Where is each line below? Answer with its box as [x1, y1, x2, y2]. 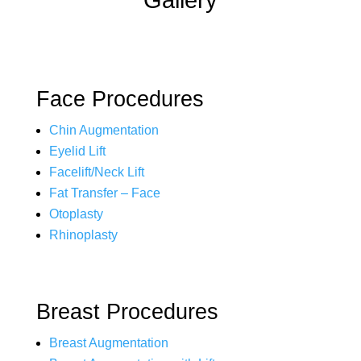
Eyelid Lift [48, 144, 106, 158]
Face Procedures [35, 87, 204, 111]
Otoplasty [48, 207, 103, 221]
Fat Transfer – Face [48, 186, 160, 200]
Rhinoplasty [48, 228, 118, 242]
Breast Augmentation [48, 336, 168, 350]
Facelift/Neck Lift [48, 165, 144, 179]
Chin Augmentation [48, 123, 159, 137]
